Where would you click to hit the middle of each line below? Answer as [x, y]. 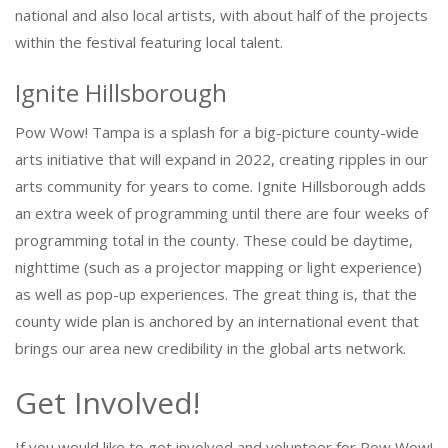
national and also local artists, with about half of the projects [221, 15]
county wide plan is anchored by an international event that [217, 321]
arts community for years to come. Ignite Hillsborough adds [220, 186]
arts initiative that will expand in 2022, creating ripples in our [221, 159]
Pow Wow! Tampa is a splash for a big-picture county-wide [217, 132]
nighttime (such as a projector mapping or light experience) [218, 267]
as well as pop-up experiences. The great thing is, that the [216, 294]
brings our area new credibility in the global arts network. [210, 348]
